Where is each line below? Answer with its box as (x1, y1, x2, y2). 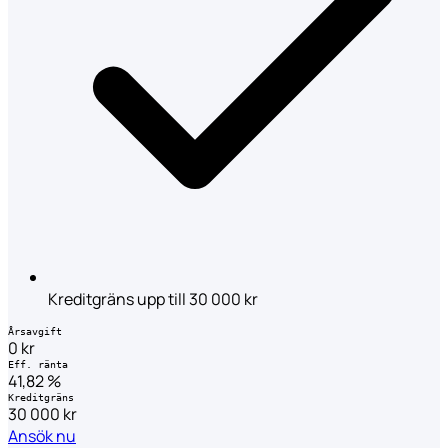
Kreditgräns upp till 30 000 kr (48, 287, 258, 310)
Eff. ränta (8, 358, 68, 370)
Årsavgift (8, 325, 62, 337)
